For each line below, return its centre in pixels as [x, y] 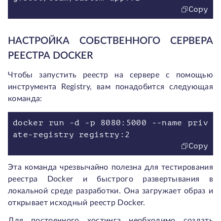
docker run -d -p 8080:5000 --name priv [110, 123]
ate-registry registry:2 [72, 135]
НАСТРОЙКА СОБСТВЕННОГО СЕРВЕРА [110, 41]
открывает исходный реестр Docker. [77, 203]
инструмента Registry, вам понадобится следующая [110, 87]
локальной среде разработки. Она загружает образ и [110, 191]
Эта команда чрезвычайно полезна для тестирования [110, 167]
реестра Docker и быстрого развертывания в [110, 179]
